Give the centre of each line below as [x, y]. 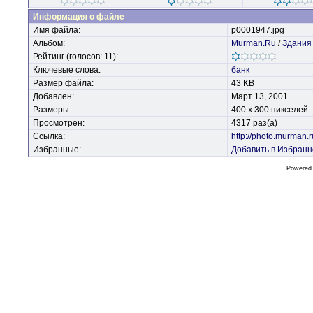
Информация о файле [79, 17]
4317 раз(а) [254, 123]
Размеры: [52, 110]
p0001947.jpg [258, 30]
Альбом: [49, 43]
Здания [297, 43]
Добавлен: [53, 96]
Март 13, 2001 [260, 96]
